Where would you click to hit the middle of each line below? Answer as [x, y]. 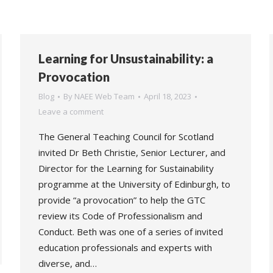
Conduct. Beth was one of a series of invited [131, 232]
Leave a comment [71, 112]
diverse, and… [68, 263]
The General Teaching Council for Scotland [126, 136]
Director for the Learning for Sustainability [126, 168]
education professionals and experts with [125, 247]
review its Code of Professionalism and [120, 216]
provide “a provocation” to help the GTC [122, 200]
